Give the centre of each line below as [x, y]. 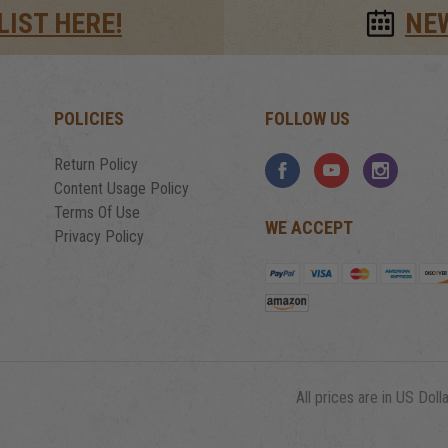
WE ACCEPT [308, 227]
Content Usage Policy [122, 188]
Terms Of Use [97, 212]
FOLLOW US [307, 118]
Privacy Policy [99, 236]
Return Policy [96, 164]
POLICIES [89, 118]
